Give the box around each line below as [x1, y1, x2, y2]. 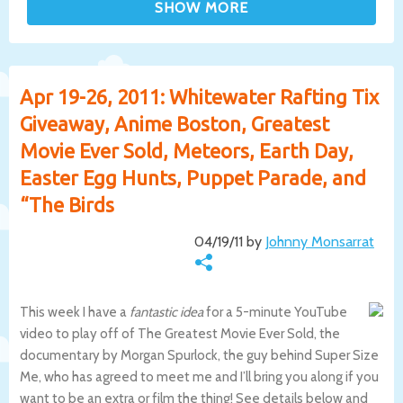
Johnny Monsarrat [264, 232, 374, 250]
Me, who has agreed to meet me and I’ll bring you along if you [20, 368, 379, 385]
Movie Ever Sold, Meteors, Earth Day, [20, 139, 354, 162]
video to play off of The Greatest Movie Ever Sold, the [20, 325, 340, 342]
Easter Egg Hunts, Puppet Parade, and [20, 166, 366, 189]
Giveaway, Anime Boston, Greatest [20, 112, 329, 135]
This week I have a [20, 303, 130, 320]
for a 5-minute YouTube [203, 303, 347, 320]
